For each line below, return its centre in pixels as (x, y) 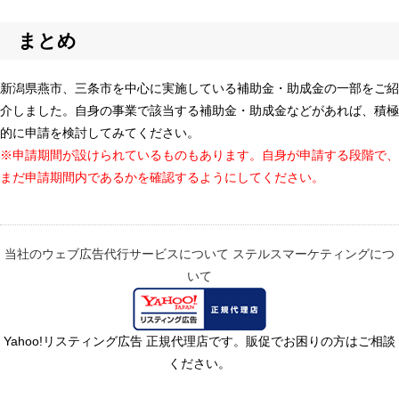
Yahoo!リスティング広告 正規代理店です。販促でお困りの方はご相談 (199, 342)
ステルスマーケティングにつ (313, 254)
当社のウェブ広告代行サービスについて (117, 254)
